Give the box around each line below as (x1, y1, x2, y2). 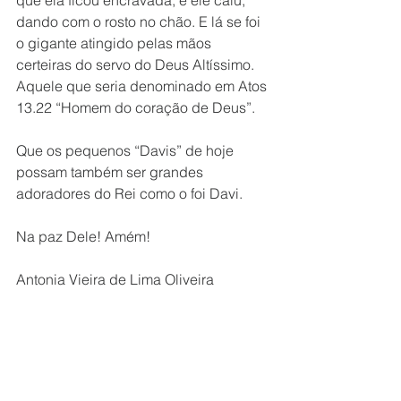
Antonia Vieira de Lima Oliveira (16, 270, 214, 288)
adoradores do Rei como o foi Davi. (16, 184, 243, 202)
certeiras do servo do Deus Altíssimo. (16, 55, 258, 73)
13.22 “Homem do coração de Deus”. (16, 98, 255, 116)
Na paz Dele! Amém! (16, 227, 150, 245)
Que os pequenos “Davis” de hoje (16, 141, 237, 159)
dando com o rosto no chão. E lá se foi (16, 13, 264, 30)
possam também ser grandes (16, 163, 207, 181)
